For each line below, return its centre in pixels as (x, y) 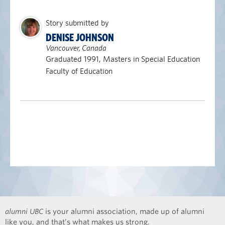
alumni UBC (24, 211)
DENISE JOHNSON (80, 38)
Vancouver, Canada (76, 48)
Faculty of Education (79, 71)
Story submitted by (77, 23)
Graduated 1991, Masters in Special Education (123, 59)
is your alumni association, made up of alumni (124, 211)
